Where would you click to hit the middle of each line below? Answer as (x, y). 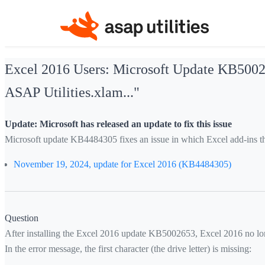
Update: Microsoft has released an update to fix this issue (118, 124)
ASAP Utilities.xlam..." (72, 92)
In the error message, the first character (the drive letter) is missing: (128, 249)
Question (22, 218)
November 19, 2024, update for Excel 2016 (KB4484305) (122, 164)
